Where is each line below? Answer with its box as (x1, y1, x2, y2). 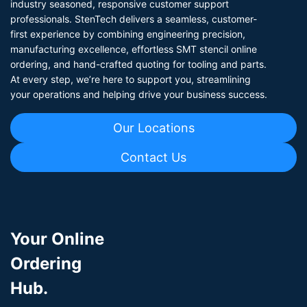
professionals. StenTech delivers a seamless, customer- (10, 13, 257, 25)
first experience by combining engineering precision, (10, 28, 245, 40)
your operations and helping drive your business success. (10, 88, 267, 101)
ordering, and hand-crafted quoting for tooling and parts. (10, 58, 267, 71)
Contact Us (121, 150, 186, 165)
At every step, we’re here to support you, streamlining (10, 73, 251, 86)
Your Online (10, 229, 104, 249)
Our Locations (112, 121, 195, 136)
